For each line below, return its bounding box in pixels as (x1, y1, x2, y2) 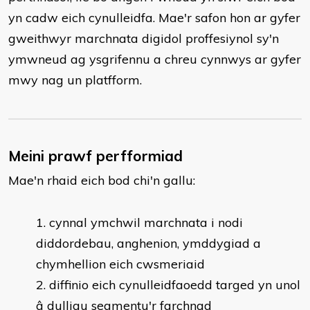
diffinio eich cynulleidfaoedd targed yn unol (49, 277, 300, 293)
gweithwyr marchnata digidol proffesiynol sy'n (8, 30, 279, 46)
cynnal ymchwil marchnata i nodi (49, 215, 243, 230)
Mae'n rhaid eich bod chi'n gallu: (8, 172, 195, 188)
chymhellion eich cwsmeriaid (36, 256, 205, 272)
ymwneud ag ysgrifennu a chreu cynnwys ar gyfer (8, 51, 301, 67)
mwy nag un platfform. (8, 72, 142, 88)
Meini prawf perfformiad (8, 147, 183, 165)
